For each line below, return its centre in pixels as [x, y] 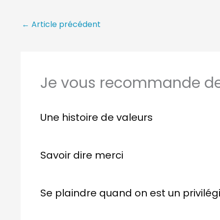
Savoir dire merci [82, 155]
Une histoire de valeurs [96, 117]
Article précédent [65, 25]
